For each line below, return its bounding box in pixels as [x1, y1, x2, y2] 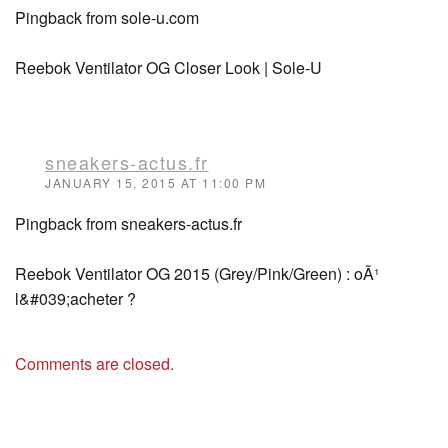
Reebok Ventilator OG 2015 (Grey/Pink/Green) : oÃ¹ [15, 262, 379, 285]
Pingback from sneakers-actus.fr [15, 212, 242, 235]
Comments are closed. [15, 352, 174, 375]
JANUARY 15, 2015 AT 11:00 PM [45, 174, 266, 191]
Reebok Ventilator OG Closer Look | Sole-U [15, 56, 322, 79]
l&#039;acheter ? [15, 287, 136, 310]
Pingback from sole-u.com [15, 6, 199, 29]
